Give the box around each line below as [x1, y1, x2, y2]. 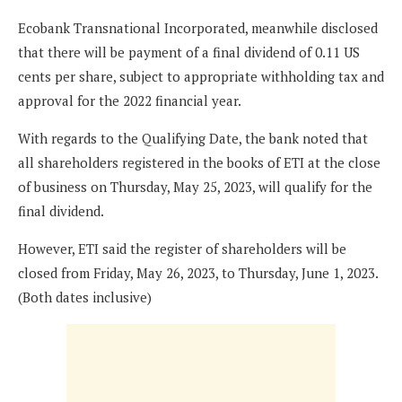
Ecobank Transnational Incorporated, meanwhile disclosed [18, 19, 378, 38]
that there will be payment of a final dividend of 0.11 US [18, 43, 360, 62]
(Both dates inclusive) [18, 288, 152, 307]
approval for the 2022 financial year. [18, 92, 241, 110]
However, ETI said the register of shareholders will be [18, 240, 346, 258]
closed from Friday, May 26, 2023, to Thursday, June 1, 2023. [18, 264, 378, 283]
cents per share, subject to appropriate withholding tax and [18, 67, 384, 86]
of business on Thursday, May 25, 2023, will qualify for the [18, 178, 372, 197]
